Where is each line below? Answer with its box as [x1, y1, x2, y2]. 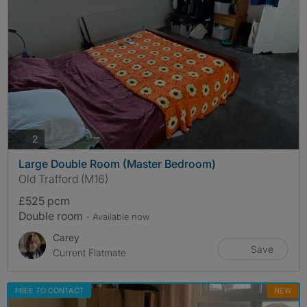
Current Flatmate [53, 246, 126, 258]
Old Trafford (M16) [19, 171, 108, 186]
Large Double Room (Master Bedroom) [19, 156, 216, 171]
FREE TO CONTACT [15, 285, 84, 295]
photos [37, 132, 67, 145]
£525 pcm [19, 193, 70, 208]
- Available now [86, 210, 149, 222]
